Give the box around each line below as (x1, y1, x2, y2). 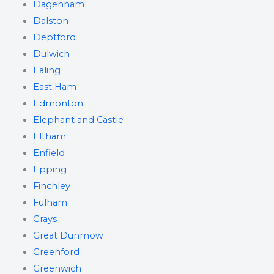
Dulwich (32, 48, 70, 59)
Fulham (32, 197, 67, 208)
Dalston (32, 15, 68, 26)
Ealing (32, 65, 61, 76)
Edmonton (32, 98, 83, 109)
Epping (32, 164, 67, 175)
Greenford (32, 246, 80, 257)
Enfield (32, 147, 65, 158)
